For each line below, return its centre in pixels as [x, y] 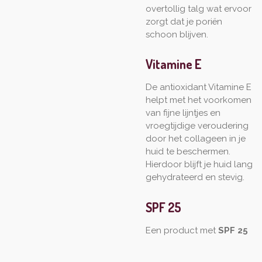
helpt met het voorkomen [199, 100]
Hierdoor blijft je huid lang [199, 165]
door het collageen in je [196, 139]
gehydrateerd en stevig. [195, 177]
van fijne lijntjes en [183, 113]
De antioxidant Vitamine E [199, 87]
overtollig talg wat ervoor [199, 9]
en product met [185, 230]
